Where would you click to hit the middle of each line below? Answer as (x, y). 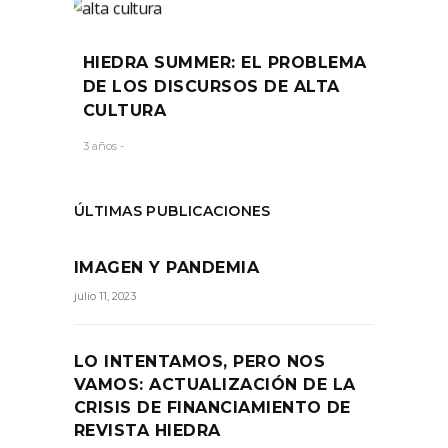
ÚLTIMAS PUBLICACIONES (172, 210)
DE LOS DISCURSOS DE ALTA (211, 86)
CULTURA (125, 110)
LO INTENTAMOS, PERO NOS (200, 361)
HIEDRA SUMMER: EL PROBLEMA (225, 62)
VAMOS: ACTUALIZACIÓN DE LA (215, 384)
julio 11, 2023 (105, 295)
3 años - (103, 145)
